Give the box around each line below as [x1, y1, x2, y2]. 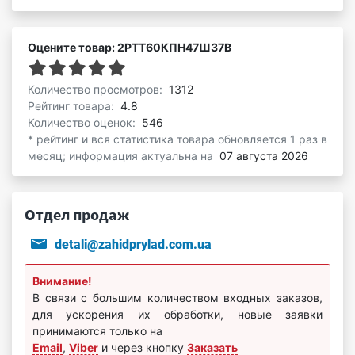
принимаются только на [32, 323, 162, 338]
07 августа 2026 [219, 148, 308, 162]
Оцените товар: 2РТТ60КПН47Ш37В [28, 40, 231, 54]
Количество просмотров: [28, 82, 166, 96]
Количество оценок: [28, 115, 139, 129]
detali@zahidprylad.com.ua [55, 236, 212, 252]
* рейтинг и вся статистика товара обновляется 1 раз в [28, 132, 327, 146]
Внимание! [32, 273, 92, 288]
